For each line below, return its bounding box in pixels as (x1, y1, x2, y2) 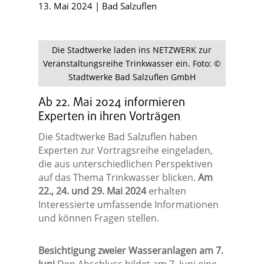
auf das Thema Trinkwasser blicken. (38, 171, 198, 184)
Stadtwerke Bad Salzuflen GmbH (68, 71, 196, 83)
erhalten (148, 184, 186, 198)
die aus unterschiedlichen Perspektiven (38, 157, 213, 171)
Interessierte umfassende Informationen (38, 198, 219, 212)
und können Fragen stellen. (38, 212, 159, 225)
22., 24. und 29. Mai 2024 (38, 184, 148, 198)
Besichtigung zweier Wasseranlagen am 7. (38, 244, 223, 258)
